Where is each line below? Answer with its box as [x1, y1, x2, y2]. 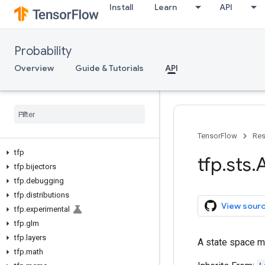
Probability [14, 44, 72, 59]
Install [109, 2, 133, 12]
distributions [26, 190, 69, 199]
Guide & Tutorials [75, 63, 144, 73]
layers [26, 233, 46, 242]
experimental [26, 205, 70, 214]
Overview [14, 63, 54, 73]
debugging [26, 176, 64, 185]
